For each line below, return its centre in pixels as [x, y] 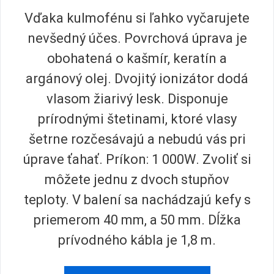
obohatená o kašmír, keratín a [137, 58]
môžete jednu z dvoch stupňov [137, 179]
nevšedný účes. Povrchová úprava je [137, 38]
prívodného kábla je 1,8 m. [137, 240]
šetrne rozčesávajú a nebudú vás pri [137, 139]
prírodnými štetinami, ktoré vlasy [137, 119]
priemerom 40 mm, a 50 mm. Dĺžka [137, 220]
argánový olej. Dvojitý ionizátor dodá [137, 78]
